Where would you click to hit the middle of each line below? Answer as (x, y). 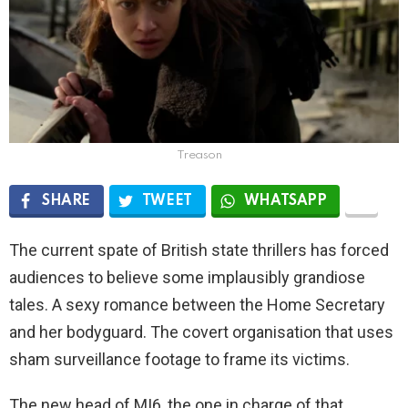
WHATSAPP (285, 201)
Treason (199, 155)
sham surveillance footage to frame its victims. (179, 359)
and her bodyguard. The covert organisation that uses (201, 331)
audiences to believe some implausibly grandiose (187, 277)
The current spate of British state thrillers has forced (199, 250)
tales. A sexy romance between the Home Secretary (197, 304)
